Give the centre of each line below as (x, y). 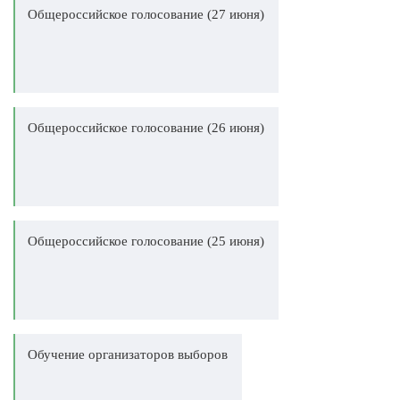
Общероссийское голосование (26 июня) (146, 128)
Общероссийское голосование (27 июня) (146, 14)
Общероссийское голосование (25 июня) (146, 241)
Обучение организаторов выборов (128, 354)
